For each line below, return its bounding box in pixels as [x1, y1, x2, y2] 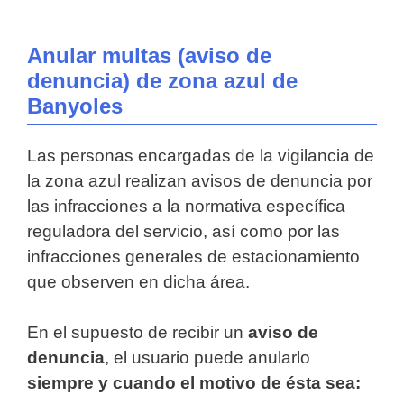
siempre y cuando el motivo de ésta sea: [27, 373, 361, 393]
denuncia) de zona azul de [27, 68, 298, 93]
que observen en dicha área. [27, 271, 250, 291]
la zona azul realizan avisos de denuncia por [27, 170, 372, 190]
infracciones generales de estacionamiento [27, 246, 360, 266]
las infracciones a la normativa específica [27, 196, 345, 216]
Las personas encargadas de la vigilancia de [27, 145, 374, 165]
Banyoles [27, 93, 123, 118]
